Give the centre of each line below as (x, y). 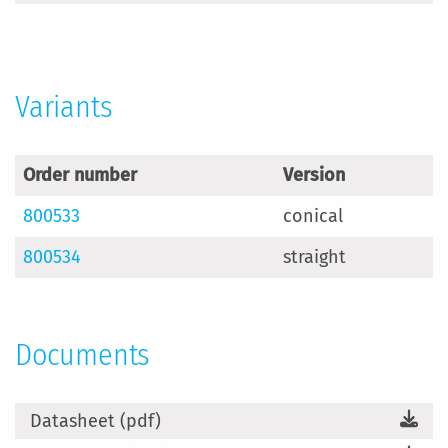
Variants (64, 107)
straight (314, 257)
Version (314, 175)
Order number (80, 175)
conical (313, 216)
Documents (83, 354)
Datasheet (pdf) (95, 420)
